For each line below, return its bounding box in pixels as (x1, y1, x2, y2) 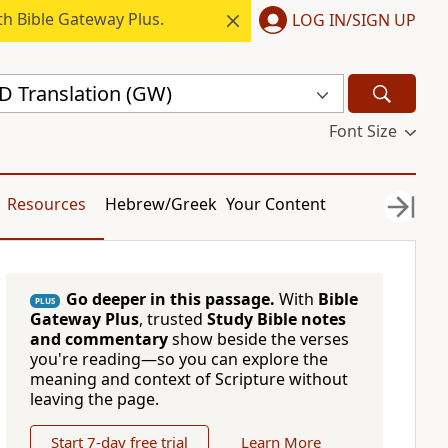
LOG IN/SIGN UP (292, 8, 416, 31)
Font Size (328, 120, 397, 142)
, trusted (138, 308, 207, 330)
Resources (6, 193, 86, 215)
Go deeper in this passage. (65, 288, 275, 310)
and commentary (29, 328, 168, 350)
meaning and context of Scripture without (29, 368, 348, 390)
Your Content (226, 193, 327, 215)
